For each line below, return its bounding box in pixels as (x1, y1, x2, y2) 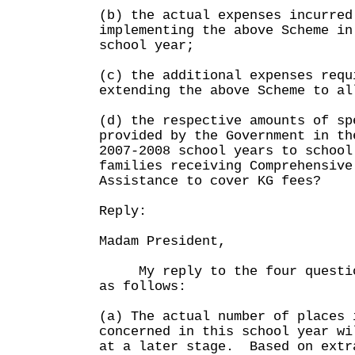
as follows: (99, 279, 186, 294)
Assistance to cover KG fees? (99, 174, 321, 189)
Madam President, (99, 234, 226, 249)
